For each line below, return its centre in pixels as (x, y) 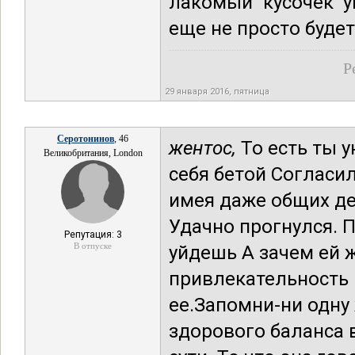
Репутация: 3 (93, 235)
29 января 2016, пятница (217, 92)
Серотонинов (86, 139)
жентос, (202, 148)
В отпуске (93, 246)
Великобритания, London (93, 153)
